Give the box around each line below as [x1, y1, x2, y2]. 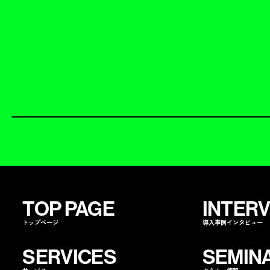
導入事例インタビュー [202, 217, 263, 227]
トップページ [22, 217, 59, 227]
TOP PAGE [22, 196, 115, 221]
